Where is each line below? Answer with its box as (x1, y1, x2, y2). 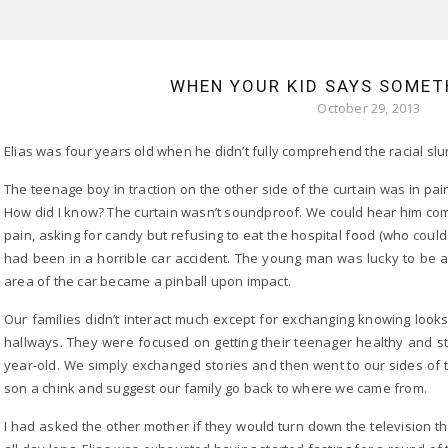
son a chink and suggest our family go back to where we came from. (4, 379, 428, 397)
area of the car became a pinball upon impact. (4, 272, 291, 290)
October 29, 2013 (317, 99, 421, 117)
